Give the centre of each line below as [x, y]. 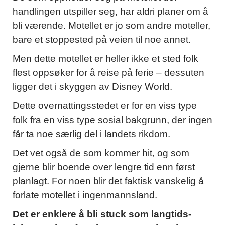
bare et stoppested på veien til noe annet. [102, 40]
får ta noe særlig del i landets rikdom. [91, 134]
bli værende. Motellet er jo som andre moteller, [111, 26]
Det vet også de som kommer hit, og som [101, 153]
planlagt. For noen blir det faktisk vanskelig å [108, 181]
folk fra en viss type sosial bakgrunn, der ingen [113, 120]
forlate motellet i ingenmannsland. [85, 195]
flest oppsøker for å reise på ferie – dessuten [108, 73]
